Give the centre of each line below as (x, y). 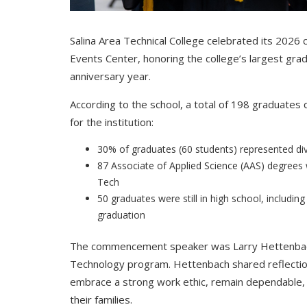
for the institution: (112, 122)
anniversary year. (110, 76)
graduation (121, 215)
